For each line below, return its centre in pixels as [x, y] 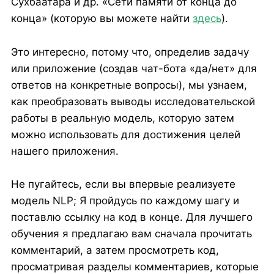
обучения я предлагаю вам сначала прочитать [131, 233]
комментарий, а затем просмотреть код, [115, 250]
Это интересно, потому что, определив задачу [130, 52]
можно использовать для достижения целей [125, 134]
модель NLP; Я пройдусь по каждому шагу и [125, 200]
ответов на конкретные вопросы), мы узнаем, [129, 85]
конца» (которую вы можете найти [102, 19]
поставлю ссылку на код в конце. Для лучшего [131, 217]
